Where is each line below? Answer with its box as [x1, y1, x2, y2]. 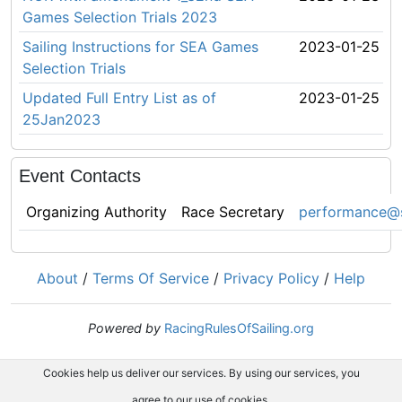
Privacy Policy [223, 269, 319, 287]
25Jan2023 [22, 110, 100, 128]
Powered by [88, 320, 161, 336]
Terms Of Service [92, 269, 209, 287]
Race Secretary [181, 203, 284, 221]
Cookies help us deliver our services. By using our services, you [42, 366, 360, 380]
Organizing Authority [26, 203, 167, 221]
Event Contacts [19, 166, 141, 186]
